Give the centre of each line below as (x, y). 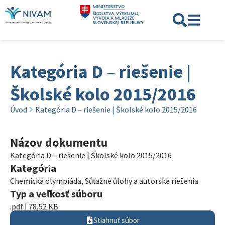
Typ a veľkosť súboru (56, 194)
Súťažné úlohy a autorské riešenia (142, 181)
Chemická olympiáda (46, 181)
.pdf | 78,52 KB (34, 206)
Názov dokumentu (59, 142)
